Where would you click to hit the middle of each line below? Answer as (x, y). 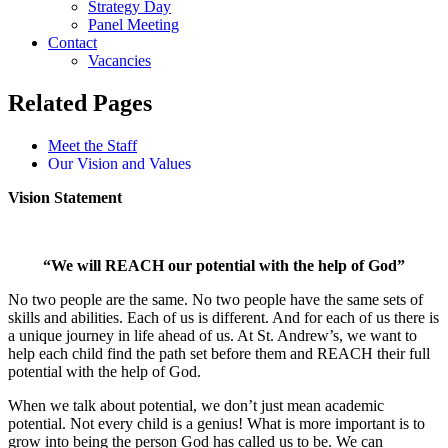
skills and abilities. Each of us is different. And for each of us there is (223, 318)
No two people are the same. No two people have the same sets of (215, 300)
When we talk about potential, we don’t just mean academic (196, 406)
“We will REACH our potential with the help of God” (224, 266)
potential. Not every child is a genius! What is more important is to (216, 424)
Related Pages (80, 103)
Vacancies (119, 61)
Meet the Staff (92, 146)
